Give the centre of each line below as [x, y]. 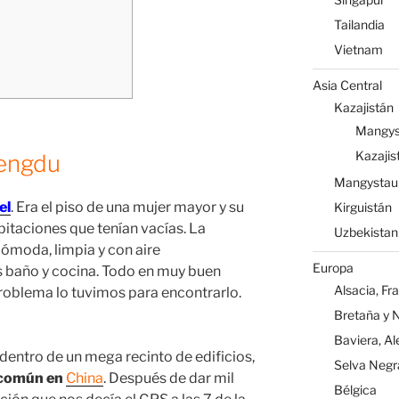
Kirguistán [362, 208]
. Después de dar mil [169, 379]
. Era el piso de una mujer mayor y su [127, 208]
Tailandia [359, 25]
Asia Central [347, 85]
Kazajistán [363, 108]
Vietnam [358, 50]
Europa [333, 267]
